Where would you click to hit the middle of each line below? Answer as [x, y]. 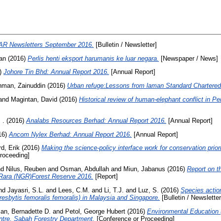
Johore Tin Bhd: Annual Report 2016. [56, 72]
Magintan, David [34, 99]
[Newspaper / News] [188, 58]
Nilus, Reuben [26, 169]
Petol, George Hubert [95, 211]
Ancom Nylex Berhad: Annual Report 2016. [70, 134]
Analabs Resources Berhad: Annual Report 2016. [96, 120]
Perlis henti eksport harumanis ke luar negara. [93, 58]
